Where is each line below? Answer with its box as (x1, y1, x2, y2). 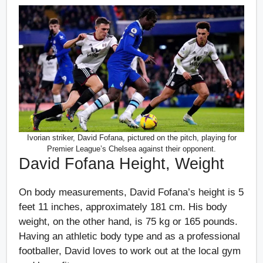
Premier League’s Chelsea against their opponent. (47, 144, 216, 153)
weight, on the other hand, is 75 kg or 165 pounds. (19, 215, 238, 227)
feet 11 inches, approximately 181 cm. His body (19, 201, 227, 213)
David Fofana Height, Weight (19, 154, 229, 173)
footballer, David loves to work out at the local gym (19, 245, 241, 257)
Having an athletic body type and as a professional (19, 230, 240, 242)
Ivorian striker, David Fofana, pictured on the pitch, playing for (26, 133, 237, 142)
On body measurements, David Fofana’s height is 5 (19, 186, 244, 198)
